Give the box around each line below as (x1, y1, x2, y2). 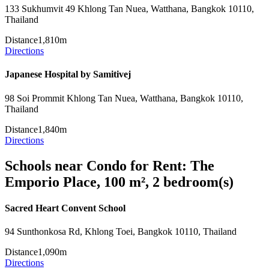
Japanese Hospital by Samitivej (5, 69, 131, 80)
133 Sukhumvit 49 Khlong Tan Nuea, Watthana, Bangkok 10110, (5, 4, 254, 14)
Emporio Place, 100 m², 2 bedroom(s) (5, 174, 234, 190)
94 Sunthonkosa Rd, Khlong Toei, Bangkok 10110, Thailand (5, 226, 237, 237)
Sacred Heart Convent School (5, 202, 125, 213)
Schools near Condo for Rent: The (5, 157, 214, 174)
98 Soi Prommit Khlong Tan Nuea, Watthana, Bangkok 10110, (5, 92, 243, 103)
